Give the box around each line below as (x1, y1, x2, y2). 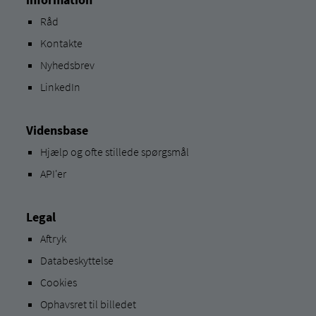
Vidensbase (25, 121, 88, 138)
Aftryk (39, 231, 66, 245)
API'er (39, 166, 66, 181)
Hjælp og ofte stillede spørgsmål (39, 144, 189, 159)
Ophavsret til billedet (39, 296, 136, 311)
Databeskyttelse (39, 253, 114, 267)
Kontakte (39, 35, 83, 50)
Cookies (39, 274, 77, 289)
